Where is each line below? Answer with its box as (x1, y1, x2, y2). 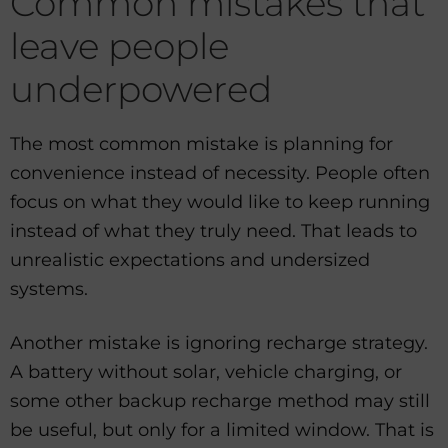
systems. (10, 278, 88, 300)
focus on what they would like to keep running (10, 191, 430, 213)
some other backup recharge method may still (10, 390, 430, 413)
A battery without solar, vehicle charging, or (10, 361, 402, 384)
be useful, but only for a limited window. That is (10, 419, 434, 442)
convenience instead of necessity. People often (10, 162, 430, 184)
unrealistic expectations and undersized (10, 249, 370, 271)
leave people (10, 23, 229, 68)
